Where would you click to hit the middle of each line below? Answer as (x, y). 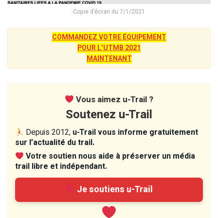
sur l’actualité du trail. (55, 143)
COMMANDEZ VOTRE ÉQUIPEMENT (109, 37)
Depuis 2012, (48, 133)
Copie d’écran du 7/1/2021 (109, 12)
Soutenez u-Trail (109, 115)
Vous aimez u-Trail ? (114, 100)
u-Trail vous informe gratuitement (136, 133)
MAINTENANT (109, 59)
